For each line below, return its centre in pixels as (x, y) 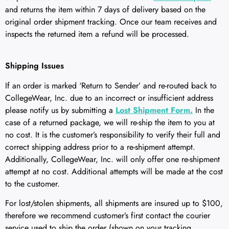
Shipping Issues (35, 66)
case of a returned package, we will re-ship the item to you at (110, 122)
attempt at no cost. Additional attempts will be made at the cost (114, 171)
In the (203, 110)
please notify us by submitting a (60, 110)
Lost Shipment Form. (154, 110)
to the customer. (32, 184)
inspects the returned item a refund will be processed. (97, 34)
